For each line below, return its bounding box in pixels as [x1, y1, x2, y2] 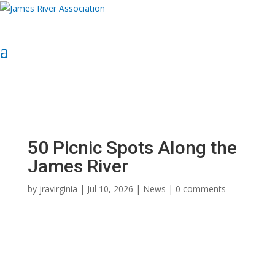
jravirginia [39, 182, 77, 195]
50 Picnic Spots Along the [27, 136, 237, 158]
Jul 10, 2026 [87, 182, 133, 195]
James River [27, 155, 128, 177]
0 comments [175, 182, 226, 195]
